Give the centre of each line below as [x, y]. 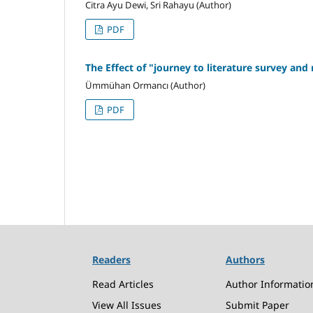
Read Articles [123, 284]
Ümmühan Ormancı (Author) [145, 85]
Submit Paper [257, 305]
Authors [245, 259]
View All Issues [127, 305]
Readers [111, 259]
